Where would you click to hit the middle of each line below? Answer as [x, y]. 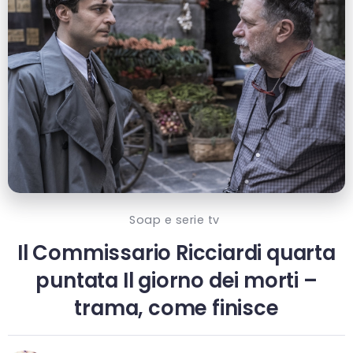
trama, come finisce [176, 308]
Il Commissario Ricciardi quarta [176, 253]
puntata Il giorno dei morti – [176, 281]
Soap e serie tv [175, 220]
